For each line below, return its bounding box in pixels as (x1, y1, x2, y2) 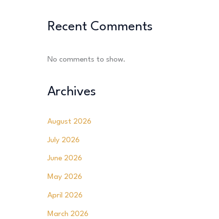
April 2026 (47, 191, 83, 199)
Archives (47, 85, 96, 98)
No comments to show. (47, 55, 126, 64)
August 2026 (47, 117, 91, 126)
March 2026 (47, 210, 88, 218)
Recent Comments (47, 21, 153, 34)
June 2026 (47, 154, 82, 163)
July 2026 (47, 136, 80, 144)
